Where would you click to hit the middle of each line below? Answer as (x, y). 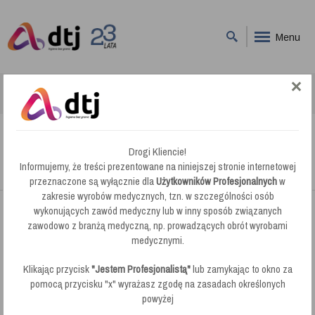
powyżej (157, 299)
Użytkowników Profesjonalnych (217, 181)
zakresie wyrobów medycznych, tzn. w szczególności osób (157, 196)
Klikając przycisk (57, 269)
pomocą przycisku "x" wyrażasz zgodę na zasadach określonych (157, 284)
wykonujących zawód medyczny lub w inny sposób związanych (157, 211)
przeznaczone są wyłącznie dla (93, 181)
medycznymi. (157, 240)
